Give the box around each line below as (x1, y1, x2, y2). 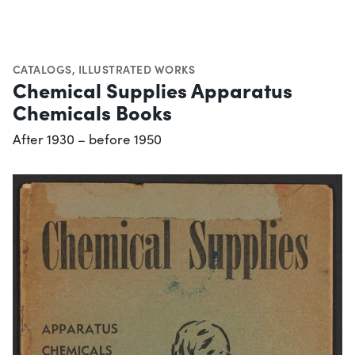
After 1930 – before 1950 (13, 130, 162, 149)
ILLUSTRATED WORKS (78, 61, 196, 78)
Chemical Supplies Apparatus (13, 75, 292, 105)
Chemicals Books (13, 97, 172, 127)
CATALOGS (13, 61, 72, 78)
